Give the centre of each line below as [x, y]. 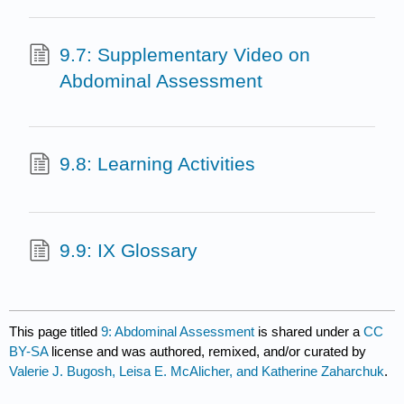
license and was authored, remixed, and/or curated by [209, 352]
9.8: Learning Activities [157, 164]
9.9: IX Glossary [128, 250]
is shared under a [309, 332]
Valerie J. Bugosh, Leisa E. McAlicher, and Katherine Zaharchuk [197, 372]
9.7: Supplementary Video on [184, 55]
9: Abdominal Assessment [178, 332]
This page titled [55, 332]
